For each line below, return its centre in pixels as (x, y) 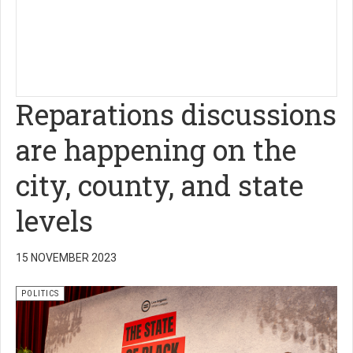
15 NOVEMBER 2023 (66, 258)
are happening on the (156, 150)
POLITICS (40, 294)
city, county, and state (160, 185)
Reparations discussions (176, 114)
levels (54, 221)
